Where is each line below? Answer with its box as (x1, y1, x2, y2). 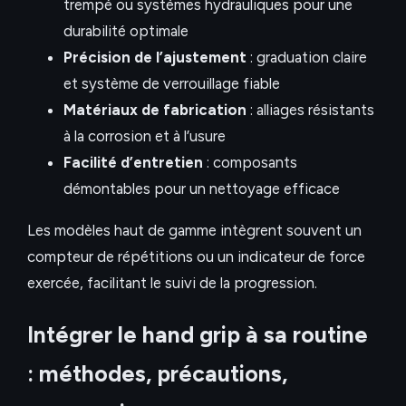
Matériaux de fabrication (63, 101, 246, 120)
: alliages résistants (246, 101, 374, 120)
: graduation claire (246, 48, 367, 67)
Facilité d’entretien (63, 153, 203, 172)
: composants (203, 153, 297, 172)
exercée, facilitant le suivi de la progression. (27, 274, 317, 293)
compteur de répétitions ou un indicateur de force (27, 247, 365, 266)
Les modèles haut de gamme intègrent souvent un (27, 221, 362, 240)
